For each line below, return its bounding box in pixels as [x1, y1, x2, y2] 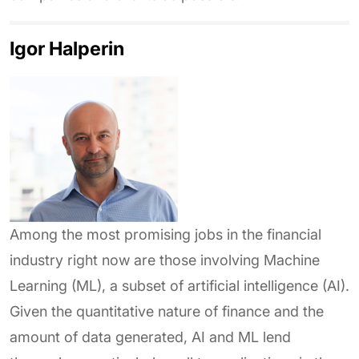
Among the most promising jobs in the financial [10, 226, 321, 243]
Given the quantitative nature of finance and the [10, 303, 324, 320]
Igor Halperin [10, 37, 124, 60]
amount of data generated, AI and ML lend [10, 329, 291, 345]
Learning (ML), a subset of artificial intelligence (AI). [10, 277, 349, 294]
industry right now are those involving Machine [10, 252, 320, 268]
